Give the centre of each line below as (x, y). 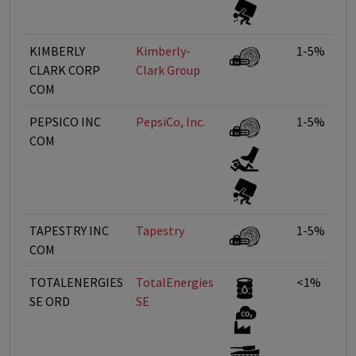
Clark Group (168, 70)
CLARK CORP (65, 70)
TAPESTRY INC (69, 230)
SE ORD (50, 301)
